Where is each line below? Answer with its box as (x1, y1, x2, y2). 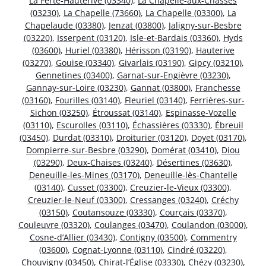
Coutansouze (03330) (72, 206, 155, 218)
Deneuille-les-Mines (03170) (28, 169, 140, 180)
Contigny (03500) (119, 231, 186, 243)
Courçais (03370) (159, 206, 225, 218)
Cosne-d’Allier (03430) (29, 231, 115, 243)
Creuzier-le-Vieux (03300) (130, 181, 229, 193)
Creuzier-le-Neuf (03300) (27, 194, 125, 205)
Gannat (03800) (130, 81, 191, 93)
